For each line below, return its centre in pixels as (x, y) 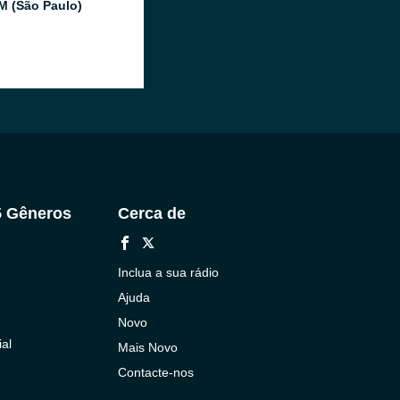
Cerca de (151, 213)
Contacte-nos (155, 372)
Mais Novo (147, 347)
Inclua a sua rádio (168, 272)
